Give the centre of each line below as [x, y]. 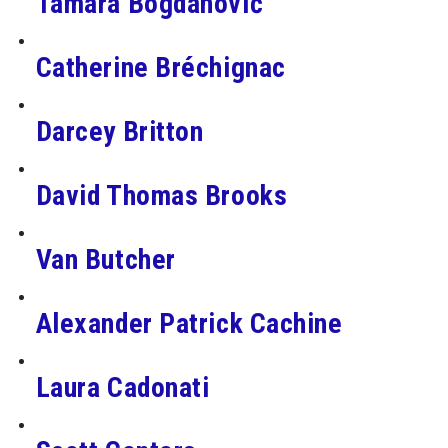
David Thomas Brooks [161, 195]
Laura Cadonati [122, 387]
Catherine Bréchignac [160, 67]
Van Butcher [105, 259]
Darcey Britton [119, 131]
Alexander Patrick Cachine [189, 323]
